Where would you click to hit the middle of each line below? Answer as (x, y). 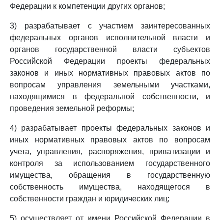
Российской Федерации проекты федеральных (110, 61)
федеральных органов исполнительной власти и (110, 38)
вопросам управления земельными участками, (110, 85)
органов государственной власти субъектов (110, 49)
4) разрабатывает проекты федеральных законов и (110, 128)
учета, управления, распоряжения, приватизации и (110, 151)
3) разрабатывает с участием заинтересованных (110, 26)
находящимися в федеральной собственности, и (110, 96)
